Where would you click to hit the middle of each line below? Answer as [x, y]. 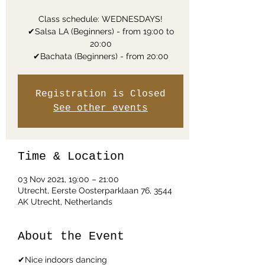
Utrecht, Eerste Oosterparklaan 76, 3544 [95, 190]
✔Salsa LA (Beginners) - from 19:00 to [101, 31]
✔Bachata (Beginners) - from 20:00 [101, 56]
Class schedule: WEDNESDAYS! [101, 19]
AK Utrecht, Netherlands [65, 202]
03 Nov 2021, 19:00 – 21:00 [68, 179]
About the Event [71, 236]
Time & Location [71, 156]
